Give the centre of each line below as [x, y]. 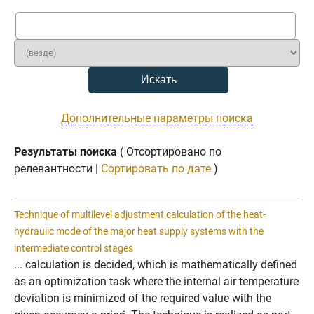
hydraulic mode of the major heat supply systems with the [139, 231]
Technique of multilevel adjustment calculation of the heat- [140, 214]
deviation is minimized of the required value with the [143, 298]
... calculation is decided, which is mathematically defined [156, 265]
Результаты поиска [66, 152]
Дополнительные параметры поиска [157, 118]
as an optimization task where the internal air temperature [156, 281]
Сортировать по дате [156, 169]
